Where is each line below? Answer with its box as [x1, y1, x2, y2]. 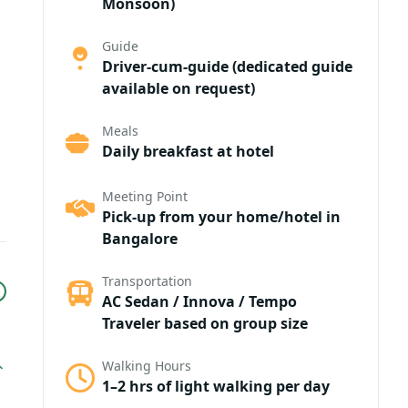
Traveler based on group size [101, 313, 308, 333]
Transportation [101, 272, 192, 290]
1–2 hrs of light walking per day [101, 376, 330, 396]
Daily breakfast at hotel [101, 141, 274, 161]
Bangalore [101, 229, 178, 249]
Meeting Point [101, 188, 188, 205]
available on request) [101, 78, 255, 98]
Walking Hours [101, 357, 191, 374]
